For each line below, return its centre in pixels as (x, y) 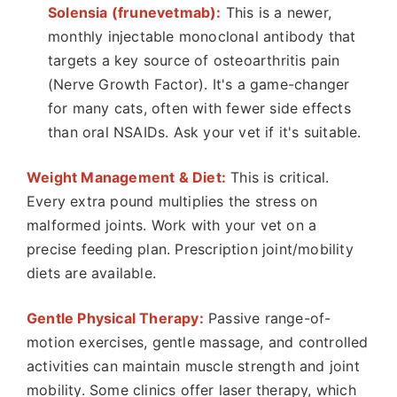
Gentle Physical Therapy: (115, 318)
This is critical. (278, 177)
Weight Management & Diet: (126, 177)
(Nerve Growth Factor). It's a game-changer (199, 84)
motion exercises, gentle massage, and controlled (198, 342)
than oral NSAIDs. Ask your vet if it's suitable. (205, 132)
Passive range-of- (267, 318)
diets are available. (91, 273)
